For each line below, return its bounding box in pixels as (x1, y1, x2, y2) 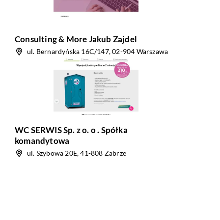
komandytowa (15, 136, 70, 146)
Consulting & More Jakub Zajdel (15, 34, 137, 44)
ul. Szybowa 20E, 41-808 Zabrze (27, 149, 126, 157)
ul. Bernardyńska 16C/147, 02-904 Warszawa (27, 47, 168, 55)
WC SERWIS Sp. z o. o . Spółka (15, 125, 128, 135)
